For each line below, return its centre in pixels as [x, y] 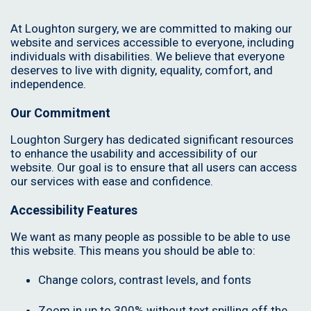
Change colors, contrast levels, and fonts [145, 280]
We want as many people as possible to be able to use [150, 237]
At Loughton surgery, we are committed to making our [151, 29]
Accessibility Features [74, 210]
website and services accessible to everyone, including [152, 43]
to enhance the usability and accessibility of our [134, 154]
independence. [48, 84]
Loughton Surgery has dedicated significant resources [152, 140]
